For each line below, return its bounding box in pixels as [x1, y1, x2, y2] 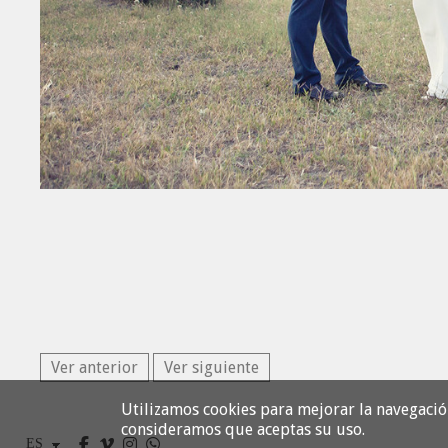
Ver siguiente [164, 358, 259, 378]
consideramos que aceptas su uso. [120, 420, 365, 439]
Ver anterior [51, 358, 138, 378]
